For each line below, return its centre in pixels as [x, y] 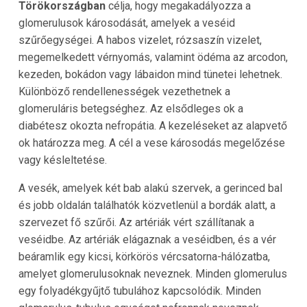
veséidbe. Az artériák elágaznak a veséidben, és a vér [147, 239]
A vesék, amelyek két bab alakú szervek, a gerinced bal [150, 188]
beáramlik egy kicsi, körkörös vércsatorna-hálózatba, [144, 256]
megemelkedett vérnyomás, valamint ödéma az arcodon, [153, 57]
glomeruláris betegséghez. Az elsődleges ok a [131, 108]
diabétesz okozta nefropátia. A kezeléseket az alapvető [152, 125]
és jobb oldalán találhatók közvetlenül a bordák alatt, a [147, 205]
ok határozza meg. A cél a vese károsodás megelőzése [151, 143]
